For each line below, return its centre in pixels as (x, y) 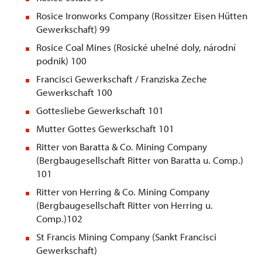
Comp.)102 (59, 219)
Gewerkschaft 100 (74, 92)
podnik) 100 (61, 61)
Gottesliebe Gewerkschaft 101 (100, 111)
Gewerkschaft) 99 (73, 29)
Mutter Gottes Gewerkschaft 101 (105, 129)
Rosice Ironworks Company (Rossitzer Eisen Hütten (142, 16)
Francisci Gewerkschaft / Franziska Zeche (122, 79)
